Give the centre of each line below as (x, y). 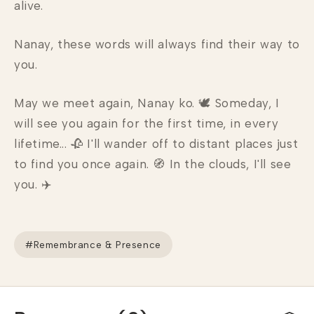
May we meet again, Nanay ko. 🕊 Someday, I (147, 103)
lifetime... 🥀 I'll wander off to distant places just (156, 144)
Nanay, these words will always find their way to (157, 44)
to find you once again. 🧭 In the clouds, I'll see (153, 164)
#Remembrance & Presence (93, 244)
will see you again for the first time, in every (146, 123)
